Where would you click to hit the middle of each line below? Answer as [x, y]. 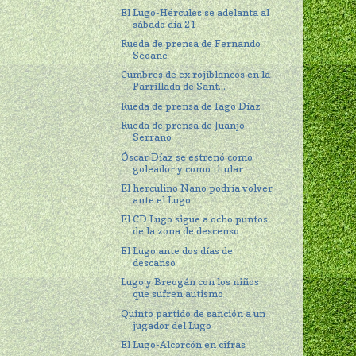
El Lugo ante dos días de [177, 250]
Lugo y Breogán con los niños [190, 282]
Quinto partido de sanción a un [193, 313]
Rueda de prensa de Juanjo [183, 126]
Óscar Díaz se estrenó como [187, 157]
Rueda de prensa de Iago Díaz [191, 106]
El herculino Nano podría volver [197, 188]
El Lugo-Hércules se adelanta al [195, 12]
